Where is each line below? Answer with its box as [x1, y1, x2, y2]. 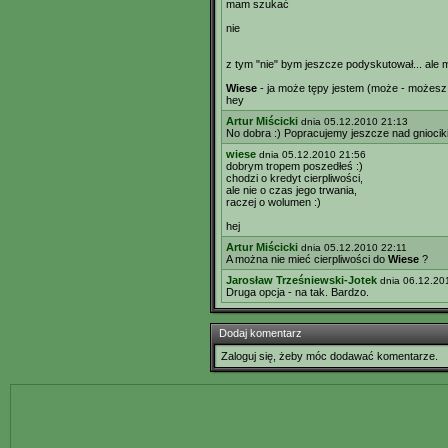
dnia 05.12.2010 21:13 [301, 116, 408, 127]
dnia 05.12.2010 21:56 [259, 149, 366, 160]
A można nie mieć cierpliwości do [226, 253, 388, 265]
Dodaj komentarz [219, 327, 302, 339]
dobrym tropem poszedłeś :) [226, 160, 363, 172]
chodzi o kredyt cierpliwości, [226, 172, 363, 184]
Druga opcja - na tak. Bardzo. [226, 286, 369, 298]
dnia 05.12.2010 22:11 [301, 242, 407, 253]
